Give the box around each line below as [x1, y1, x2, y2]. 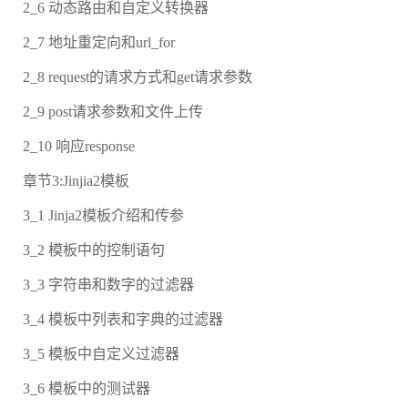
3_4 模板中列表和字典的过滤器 [23, 311, 223, 328]
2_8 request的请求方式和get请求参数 [23, 69, 252, 86]
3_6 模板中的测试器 [23, 381, 150, 397]
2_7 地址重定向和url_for [23, 35, 175, 51]
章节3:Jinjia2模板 [23, 173, 129, 189]
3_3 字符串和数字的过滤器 [23, 277, 194, 293]
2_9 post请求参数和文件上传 [23, 104, 203, 120]
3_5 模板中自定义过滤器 [23, 346, 179, 362]
